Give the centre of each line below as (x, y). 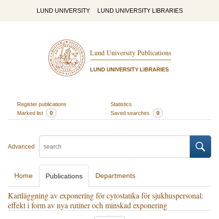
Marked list (31, 113)
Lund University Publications (130, 53)
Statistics (121, 104)
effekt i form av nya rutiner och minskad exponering (88, 205)
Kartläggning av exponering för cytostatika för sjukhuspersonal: (106, 195)
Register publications (42, 104)
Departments (115, 175)
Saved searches (131, 113)
